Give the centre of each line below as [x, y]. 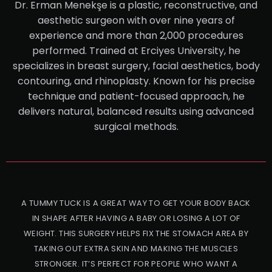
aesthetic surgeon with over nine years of [136, 20]
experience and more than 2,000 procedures [136, 35]
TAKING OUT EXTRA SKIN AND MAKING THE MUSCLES [136, 249]
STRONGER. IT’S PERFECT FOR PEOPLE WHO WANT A [136, 264]
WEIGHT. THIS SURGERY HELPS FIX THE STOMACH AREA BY [136, 234]
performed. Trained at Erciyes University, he [136, 50]
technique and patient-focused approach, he [136, 96]
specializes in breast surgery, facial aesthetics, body [136, 66]
